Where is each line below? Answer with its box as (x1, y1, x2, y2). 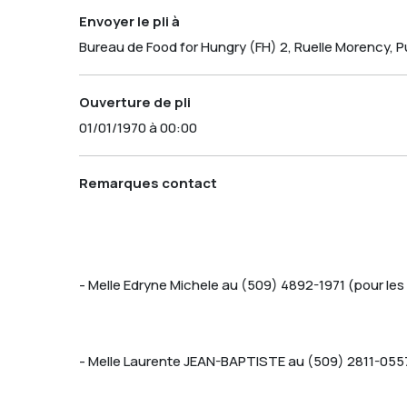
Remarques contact (79, 173, 217, 193)
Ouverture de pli (79, 92, 191, 112)
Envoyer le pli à (79, 11, 180, 31)
